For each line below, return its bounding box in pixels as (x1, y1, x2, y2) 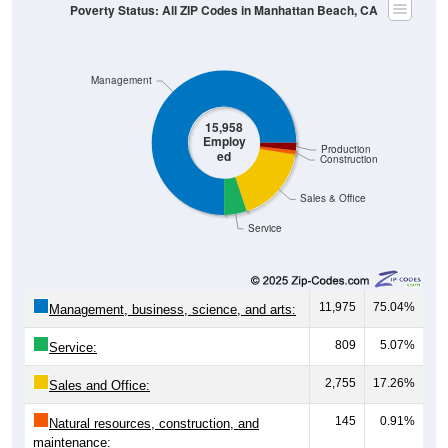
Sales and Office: (49, 378, 150, 394)
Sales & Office (300, 191, 367, 205)
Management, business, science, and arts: (49, 302, 296, 318)
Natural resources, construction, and (49, 416, 259, 432)
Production (320, 142, 371, 156)
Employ (202, 132, 246, 151)
